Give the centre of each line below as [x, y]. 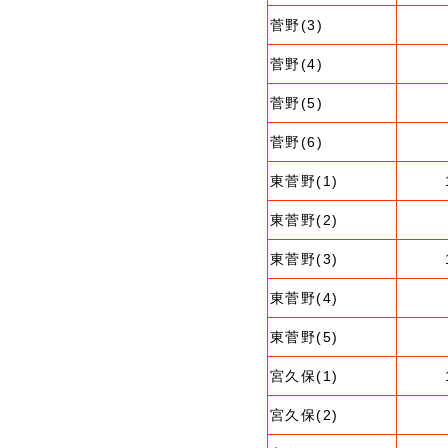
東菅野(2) [304, 220]
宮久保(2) [304, 415]
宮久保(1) [304, 376]
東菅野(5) [304, 337]
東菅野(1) [304, 181]
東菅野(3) [304, 259]
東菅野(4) [304, 298]
